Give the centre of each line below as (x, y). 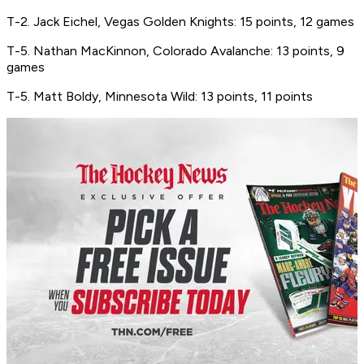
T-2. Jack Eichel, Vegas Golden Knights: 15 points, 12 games (180, 22)
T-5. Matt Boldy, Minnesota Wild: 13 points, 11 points (160, 97)
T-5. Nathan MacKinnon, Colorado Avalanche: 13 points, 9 (175, 51)
